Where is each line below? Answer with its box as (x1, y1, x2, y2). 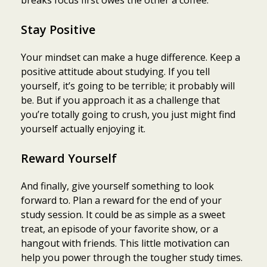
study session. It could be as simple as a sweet (21, 207, 225, 221)
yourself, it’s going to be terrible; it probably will (21, 79, 235, 92)
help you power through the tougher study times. (21, 250, 243, 264)
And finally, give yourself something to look (21, 179, 214, 193)
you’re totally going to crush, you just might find (21, 107, 235, 121)
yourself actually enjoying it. (21, 122, 145, 135)
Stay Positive (21, 21, 95, 38)
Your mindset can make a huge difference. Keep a (21, 50, 240, 64)
